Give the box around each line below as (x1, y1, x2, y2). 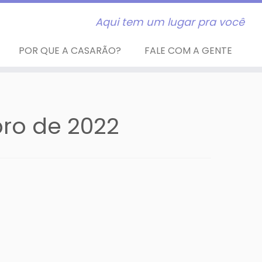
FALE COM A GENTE (144, 44, 232, 57)
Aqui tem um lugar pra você (95, 15, 244, 29)
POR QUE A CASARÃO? (18, 44, 121, 57)
